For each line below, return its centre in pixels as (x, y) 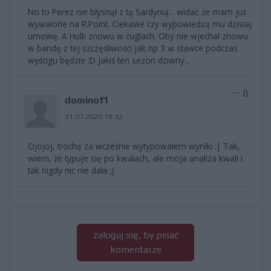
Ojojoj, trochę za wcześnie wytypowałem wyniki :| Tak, (134, 146)
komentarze (135, 250)
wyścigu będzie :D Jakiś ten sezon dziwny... (109, 60)
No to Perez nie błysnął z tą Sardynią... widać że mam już (137, 12)
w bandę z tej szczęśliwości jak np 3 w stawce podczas (133, 48)
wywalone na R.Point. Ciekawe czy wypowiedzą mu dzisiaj (140, 24)
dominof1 (87, 100)
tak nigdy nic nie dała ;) (71, 171)
